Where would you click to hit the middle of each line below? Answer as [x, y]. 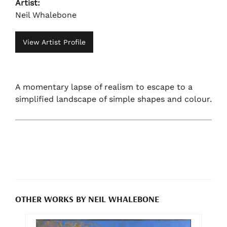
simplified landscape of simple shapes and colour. [113, 99]
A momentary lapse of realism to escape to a [104, 87]
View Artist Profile [54, 42]
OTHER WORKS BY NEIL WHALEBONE [87, 199]
